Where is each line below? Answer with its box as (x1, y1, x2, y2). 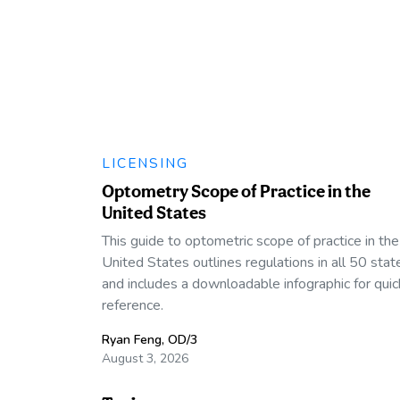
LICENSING (102, 153, 188, 172)
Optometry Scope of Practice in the (102, 179, 371, 202)
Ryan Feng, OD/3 (102, 330, 197, 348)
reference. (102, 295, 163, 315)
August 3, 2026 (102, 349, 188, 367)
